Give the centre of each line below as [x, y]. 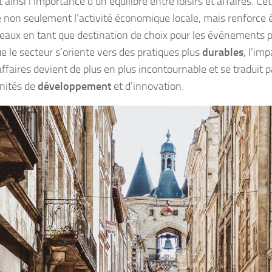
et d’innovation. [148, 86]
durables [223, 52]
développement [74, 86]
